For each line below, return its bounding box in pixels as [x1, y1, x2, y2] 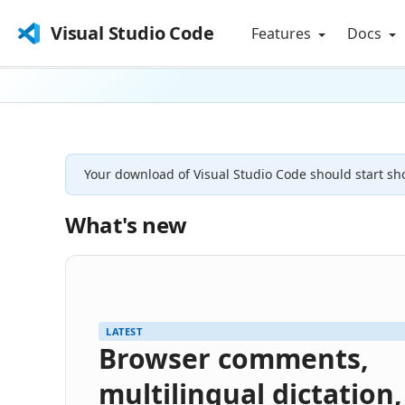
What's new [65, 210, 187, 240]
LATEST [106, 324, 142, 338]
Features [251, 24, 316, 43]
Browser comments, [99, 339, 369, 377]
